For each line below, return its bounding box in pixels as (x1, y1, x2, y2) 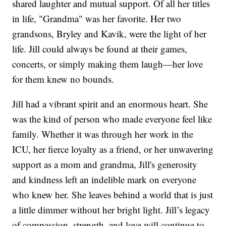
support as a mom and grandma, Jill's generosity (12, 158, 198, 171)
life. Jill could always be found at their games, (12, 42, 188, 55)
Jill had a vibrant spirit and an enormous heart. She (12, 97, 208, 110)
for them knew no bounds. (12, 73, 115, 86)
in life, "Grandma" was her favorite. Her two (12, 12, 182, 25)
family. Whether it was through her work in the (12, 128, 194, 141)
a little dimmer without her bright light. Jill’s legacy (12, 203, 210, 216)
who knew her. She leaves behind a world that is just (12, 188, 213, 201)
